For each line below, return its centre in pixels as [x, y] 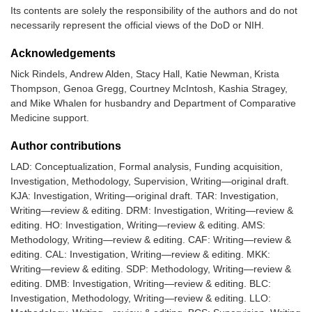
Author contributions [66, 146]
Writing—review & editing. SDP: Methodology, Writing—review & [151, 269]
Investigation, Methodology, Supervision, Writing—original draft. [150, 181]
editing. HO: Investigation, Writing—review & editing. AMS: [138, 225]
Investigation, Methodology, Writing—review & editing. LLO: [141, 298]
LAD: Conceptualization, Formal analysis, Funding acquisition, [147, 167]
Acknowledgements [63, 54]
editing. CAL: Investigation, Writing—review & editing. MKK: [140, 255]
